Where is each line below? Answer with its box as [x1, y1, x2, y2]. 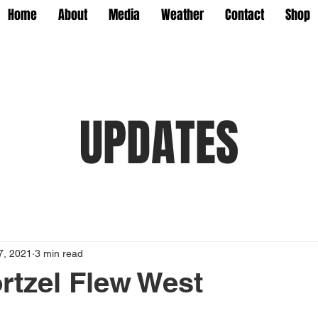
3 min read [35, 247, 83, 259]
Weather [161, 6, 204, 24]
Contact [225, 6, 264, 24]
